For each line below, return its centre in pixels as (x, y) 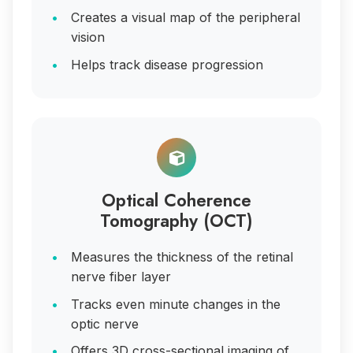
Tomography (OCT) (176, 221)
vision (88, 37)
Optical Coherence (176, 201)
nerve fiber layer (121, 277)
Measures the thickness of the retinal (182, 257)
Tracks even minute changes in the (176, 304)
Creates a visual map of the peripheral (186, 18)
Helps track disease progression (167, 64)
